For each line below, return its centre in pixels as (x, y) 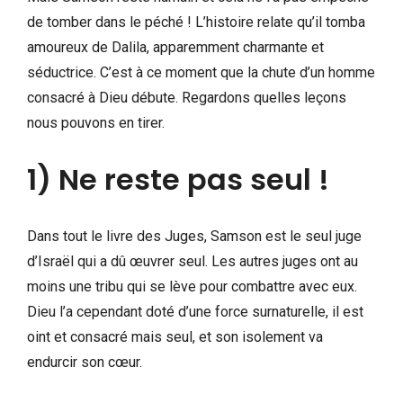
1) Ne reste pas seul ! (178, 179)
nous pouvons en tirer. (96, 122)
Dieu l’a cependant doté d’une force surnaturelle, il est (195, 311)
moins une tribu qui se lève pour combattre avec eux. (192, 286)
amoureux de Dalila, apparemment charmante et (175, 47)
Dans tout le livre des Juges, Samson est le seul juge (194, 236)
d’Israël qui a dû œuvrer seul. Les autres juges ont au (193, 261)
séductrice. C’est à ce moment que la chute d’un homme (201, 72)
